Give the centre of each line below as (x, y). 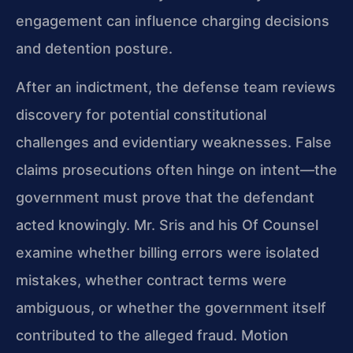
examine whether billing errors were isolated (167, 253)
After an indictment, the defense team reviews (176, 87)
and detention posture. (94, 48)
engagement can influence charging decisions (173, 20)
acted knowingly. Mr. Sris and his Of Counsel (167, 225)
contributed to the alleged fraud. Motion (152, 336)
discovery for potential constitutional (141, 115)
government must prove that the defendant (165, 198)
